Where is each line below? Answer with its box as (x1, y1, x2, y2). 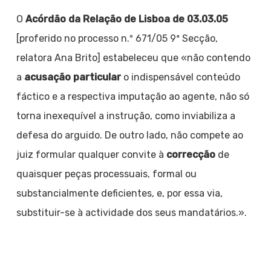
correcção (166, 149, 218, 160)
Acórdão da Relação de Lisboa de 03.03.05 (25, 13, 228, 25)
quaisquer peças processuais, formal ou (16, 168, 197, 180)
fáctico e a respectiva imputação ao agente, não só (16, 91, 249, 102)
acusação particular (24, 71, 121, 83)
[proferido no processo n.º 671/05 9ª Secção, (16, 33, 218, 44)
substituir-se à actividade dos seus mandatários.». (16, 207, 247, 218)
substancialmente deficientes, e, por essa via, (16, 188, 223, 199)
